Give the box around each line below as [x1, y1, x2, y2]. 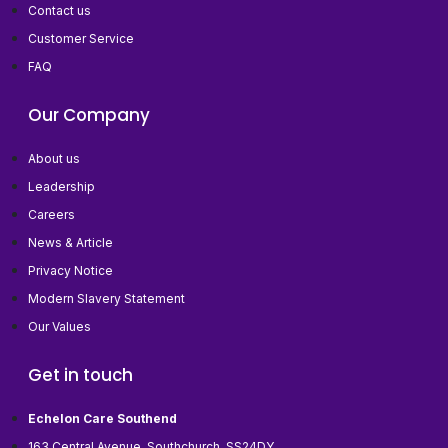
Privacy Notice [28, 263, 113, 279]
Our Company [28, 103, 150, 128]
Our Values [28, 319, 91, 335]
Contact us [28, 3, 91, 19]
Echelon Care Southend [28, 411, 177, 427]
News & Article [28, 235, 113, 251]
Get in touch [28, 363, 133, 388]
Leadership [28, 179, 95, 195]
